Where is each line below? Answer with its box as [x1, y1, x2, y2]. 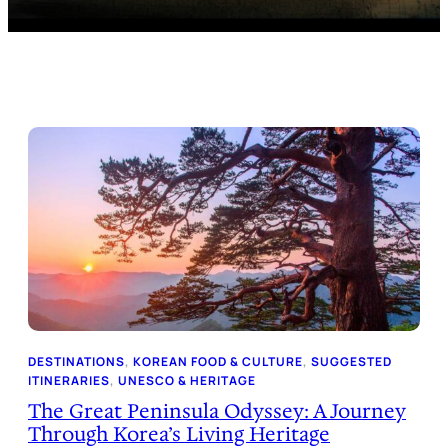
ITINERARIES [28, 371, 110, 389]
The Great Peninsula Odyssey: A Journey [28, 397, 406, 424]
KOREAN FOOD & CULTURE [133, 352, 303, 370]
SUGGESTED [311, 352, 392, 370]
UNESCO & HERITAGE [118, 371, 256, 389]
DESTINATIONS [28, 352, 125, 370]
